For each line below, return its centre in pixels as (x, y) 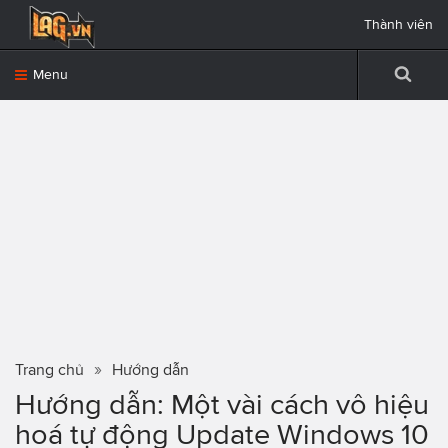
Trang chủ (49, 369)
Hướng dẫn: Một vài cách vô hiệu (222, 404)
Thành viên (398, 24)
